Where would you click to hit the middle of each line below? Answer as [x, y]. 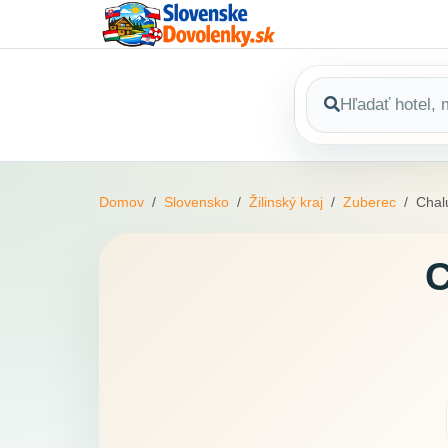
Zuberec [369, 202]
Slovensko [196, 202]
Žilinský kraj [286, 202]
